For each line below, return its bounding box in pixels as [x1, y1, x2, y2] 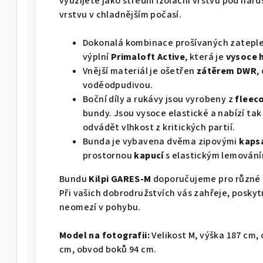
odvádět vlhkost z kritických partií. [83, 120, 235, 134]
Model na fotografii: [59, 228, 150, 242]
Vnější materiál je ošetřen [83, 64, 195, 77]
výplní [83, 50, 109, 63]
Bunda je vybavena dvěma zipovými [83, 134, 237, 148]
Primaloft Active [110, 50, 186, 63]
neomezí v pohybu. [59, 200, 141, 214]
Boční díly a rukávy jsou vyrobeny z [83, 92, 233, 106]
